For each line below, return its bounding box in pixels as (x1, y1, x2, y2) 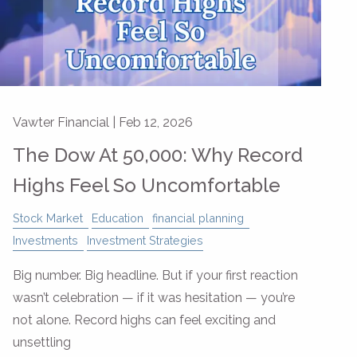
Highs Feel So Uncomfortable (13, 173, 280, 197)
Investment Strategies (87, 233, 203, 247)
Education (92, 210, 143, 225)
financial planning (152, 210, 244, 225)
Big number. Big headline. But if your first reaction (13, 267, 298, 283)
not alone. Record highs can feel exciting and (13, 312, 276, 328)
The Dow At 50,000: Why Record (13, 143, 303, 167)
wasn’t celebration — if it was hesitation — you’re (13, 289, 295, 305)
